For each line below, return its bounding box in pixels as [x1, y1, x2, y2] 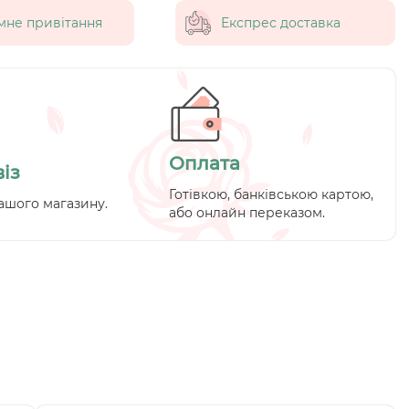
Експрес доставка [220, 14, 341, 31]
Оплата [169, 152, 241, 174]
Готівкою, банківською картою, [169, 185, 374, 203]
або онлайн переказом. [169, 204, 326, 221]
